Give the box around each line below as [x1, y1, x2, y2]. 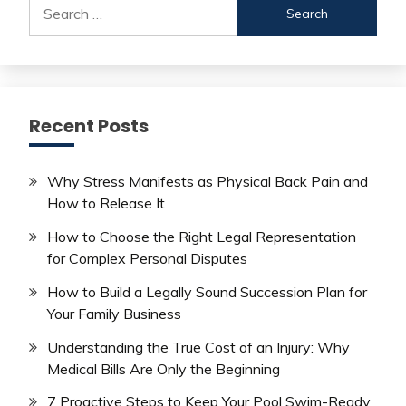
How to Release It [47, 194, 165, 213]
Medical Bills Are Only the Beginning [47, 359, 280, 378]
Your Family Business [47, 304, 181, 323]
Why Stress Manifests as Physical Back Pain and [47, 172, 368, 191]
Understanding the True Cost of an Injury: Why [47, 337, 350, 356]
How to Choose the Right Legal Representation [47, 227, 356, 246]
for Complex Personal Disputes [47, 249, 247, 268]
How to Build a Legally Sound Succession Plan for [47, 282, 367, 301]
